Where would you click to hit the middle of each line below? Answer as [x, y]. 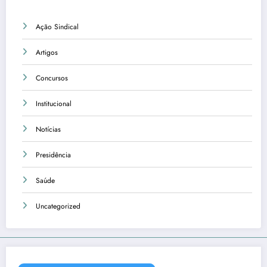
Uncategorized [58, 207]
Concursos [52, 78]
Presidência [53, 155]
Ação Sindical [57, 27]
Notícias [48, 130]
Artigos [47, 53]
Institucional [54, 104]
